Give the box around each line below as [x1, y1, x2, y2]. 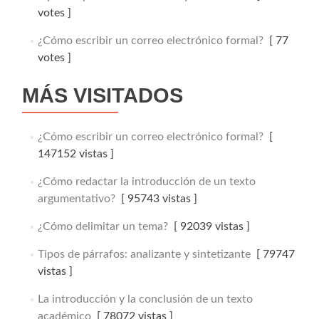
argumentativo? [37, 192, 115, 204]
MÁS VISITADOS [22, 83, 183, 107]
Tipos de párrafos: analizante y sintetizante [37, 248, 251, 260]
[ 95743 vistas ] [115, 192, 197, 204]
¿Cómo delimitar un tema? [37, 220, 168, 232]
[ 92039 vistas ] [167, 220, 250, 232]
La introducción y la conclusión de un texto [37, 293, 253, 305]
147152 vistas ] [37, 147, 114, 159]
